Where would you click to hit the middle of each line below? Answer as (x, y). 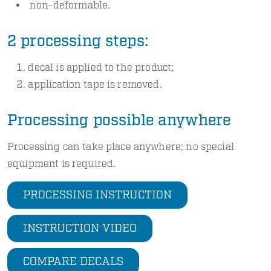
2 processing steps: (78, 41)
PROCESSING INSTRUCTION (97, 195)
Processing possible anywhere (119, 120)
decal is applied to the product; (101, 68)
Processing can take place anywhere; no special (121, 147)
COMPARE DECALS (73, 261)
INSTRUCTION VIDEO (80, 228)
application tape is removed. (95, 85)
